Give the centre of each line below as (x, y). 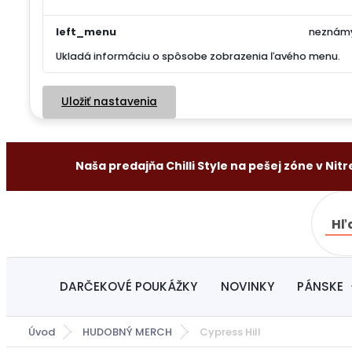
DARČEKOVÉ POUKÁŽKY (128, 287)
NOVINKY (247, 287)
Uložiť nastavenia (109, 101)
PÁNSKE (321, 287)
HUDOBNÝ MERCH (127, 332)
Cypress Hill (230, 332)
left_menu (86, 32)
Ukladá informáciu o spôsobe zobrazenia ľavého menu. (198, 56)
